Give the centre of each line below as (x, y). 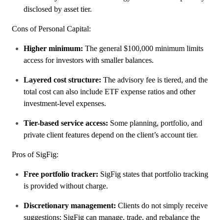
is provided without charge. (66, 186)
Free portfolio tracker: (62, 174)
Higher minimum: (54, 48)
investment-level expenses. (65, 103)
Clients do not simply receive (163, 206)
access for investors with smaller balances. (89, 60)
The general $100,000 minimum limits (144, 48)
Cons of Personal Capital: (51, 29)
